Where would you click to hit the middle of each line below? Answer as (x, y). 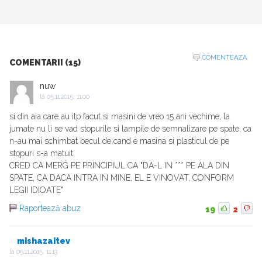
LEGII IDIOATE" (36, 190)
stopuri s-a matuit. (42, 154)
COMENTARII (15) (45, 63)
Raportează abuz (50, 208)
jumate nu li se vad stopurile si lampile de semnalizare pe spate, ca (130, 129)
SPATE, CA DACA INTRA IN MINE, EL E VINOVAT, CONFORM (122, 178)
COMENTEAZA (224, 58)
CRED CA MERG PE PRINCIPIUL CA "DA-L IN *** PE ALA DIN (119, 166)
